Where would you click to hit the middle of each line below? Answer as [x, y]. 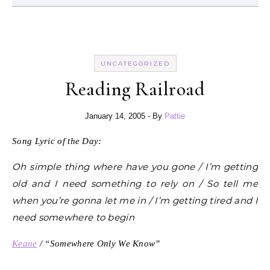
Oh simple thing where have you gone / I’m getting [135, 166]
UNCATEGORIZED [135, 63]
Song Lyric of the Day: [57, 141]
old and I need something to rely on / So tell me [135, 183]
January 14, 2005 [115, 116]
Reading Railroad [135, 89]
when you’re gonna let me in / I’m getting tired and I [135, 200]
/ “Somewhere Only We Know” [99, 243]
